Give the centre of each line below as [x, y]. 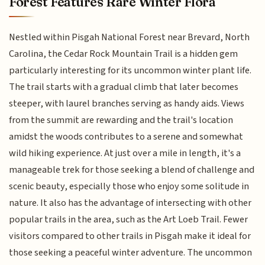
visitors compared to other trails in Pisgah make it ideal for [130, 236]
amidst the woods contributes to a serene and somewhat [126, 137]
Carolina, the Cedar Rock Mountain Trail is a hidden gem [124, 54]
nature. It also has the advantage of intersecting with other [130, 203]
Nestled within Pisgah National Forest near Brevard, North [130, 38]
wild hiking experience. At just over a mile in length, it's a [125, 153]
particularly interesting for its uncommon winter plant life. [130, 71]
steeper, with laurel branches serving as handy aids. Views [127, 104]
